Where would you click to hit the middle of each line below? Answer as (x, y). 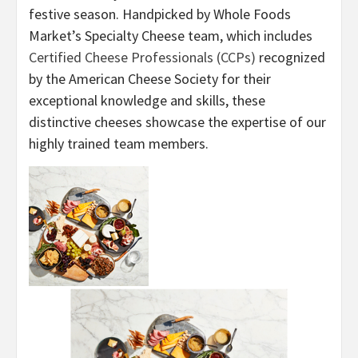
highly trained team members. (119, 143)
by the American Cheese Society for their (150, 79)
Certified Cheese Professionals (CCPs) (142, 57)
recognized (290, 57)
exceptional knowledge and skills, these (147, 100)
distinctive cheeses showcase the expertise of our (177, 122)
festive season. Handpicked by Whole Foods (160, 14)
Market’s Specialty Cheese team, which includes (171, 36)
